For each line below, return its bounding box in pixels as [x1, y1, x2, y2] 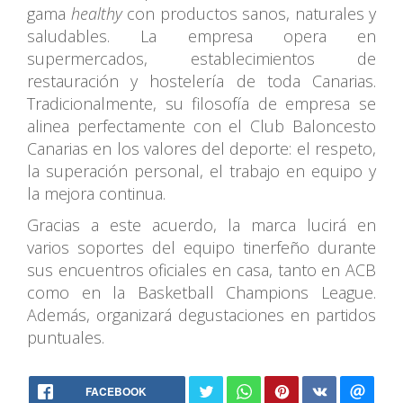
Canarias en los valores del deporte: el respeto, [27, 137, 376, 159]
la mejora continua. [27, 182, 170, 204]
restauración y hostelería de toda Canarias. [27, 69, 376, 92]
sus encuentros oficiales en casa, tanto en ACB [27, 258, 376, 281]
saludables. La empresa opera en [27, 24, 376, 47]
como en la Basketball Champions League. [27, 281, 376, 303]
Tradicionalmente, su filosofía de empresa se [27, 92, 376, 114]
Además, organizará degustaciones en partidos [27, 303, 376, 326]
